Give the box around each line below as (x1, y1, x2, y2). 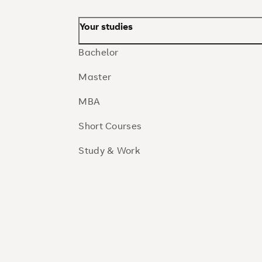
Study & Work (78, 144, 140, 157)
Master (78, 70, 112, 83)
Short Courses (78, 119, 142, 132)
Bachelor (78, 46, 119, 58)
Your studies (80, 20, 133, 33)
